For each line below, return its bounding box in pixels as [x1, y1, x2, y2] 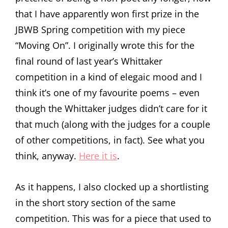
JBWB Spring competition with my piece [15, 23, 185, 36]
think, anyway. [15, 150, 79, 162]
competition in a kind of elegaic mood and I [15, 71, 202, 83]
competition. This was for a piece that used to [15, 212, 211, 224]
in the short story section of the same [15, 196, 176, 209]
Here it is [79, 150, 117, 162]
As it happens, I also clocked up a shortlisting [15, 181, 209, 193]
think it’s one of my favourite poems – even [15, 87, 199, 99]
